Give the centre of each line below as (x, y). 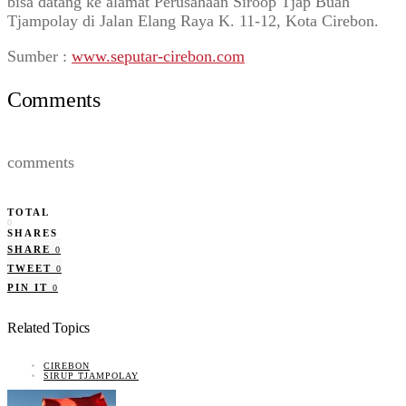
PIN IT (28, 288)
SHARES (33, 233)
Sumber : (39, 56)
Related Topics (49, 328)
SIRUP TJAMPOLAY (91, 375)
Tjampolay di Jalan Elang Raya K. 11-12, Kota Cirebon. (193, 20)
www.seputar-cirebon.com (158, 56)
